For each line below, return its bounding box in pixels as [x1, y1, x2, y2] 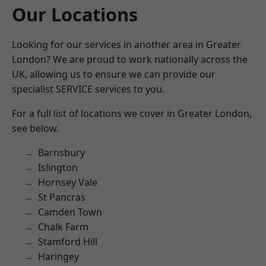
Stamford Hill [38, 235, 97, 248]
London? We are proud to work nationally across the [12, 53, 248, 66]
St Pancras [38, 191, 85, 204]
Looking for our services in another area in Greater [12, 38, 241, 51]
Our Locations [12, 2, 138, 27]
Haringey [38, 250, 79, 263]
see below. [12, 122, 59, 135]
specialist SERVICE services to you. [12, 83, 164, 96]
